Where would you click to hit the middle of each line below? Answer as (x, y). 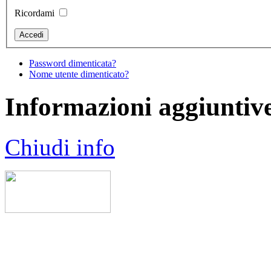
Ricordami (34, 13)
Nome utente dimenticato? (79, 74)
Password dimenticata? (73, 63)
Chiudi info (60, 147)
